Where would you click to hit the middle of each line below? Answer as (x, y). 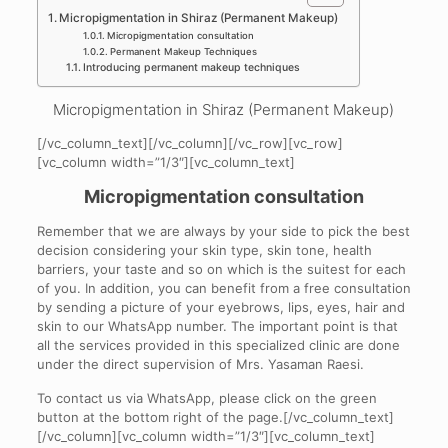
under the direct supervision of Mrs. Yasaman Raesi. (200, 364)
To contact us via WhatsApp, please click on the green (206, 398)
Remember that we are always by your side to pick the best (223, 231)
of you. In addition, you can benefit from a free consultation (223, 288)
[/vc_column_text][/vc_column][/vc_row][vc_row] (189, 143)
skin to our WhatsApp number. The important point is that (217, 326)
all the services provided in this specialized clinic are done (218, 345)
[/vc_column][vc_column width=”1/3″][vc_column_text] (205, 436)
